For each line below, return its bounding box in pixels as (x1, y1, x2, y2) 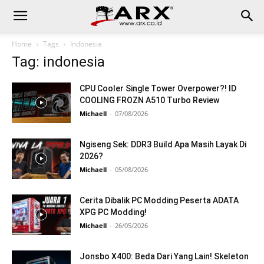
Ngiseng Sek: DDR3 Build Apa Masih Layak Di (80, 140, 246, 149)
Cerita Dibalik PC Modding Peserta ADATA (80, 196, 239, 205)
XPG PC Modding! (80, 207, 147, 217)
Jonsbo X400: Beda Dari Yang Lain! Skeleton (80, 252, 249, 261)
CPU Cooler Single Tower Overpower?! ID (80, 84, 236, 93)
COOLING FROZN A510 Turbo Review (80, 95, 219, 105)
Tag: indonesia (12, 54, 105, 70)
